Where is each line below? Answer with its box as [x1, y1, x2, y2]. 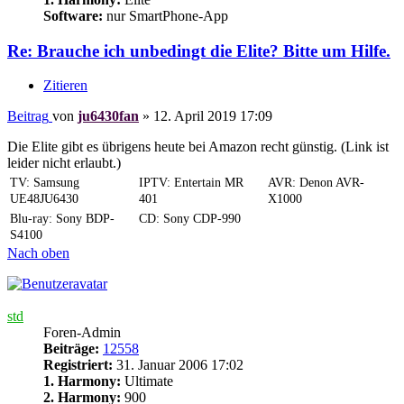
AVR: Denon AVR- [268, 176, 364, 190]
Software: [43, 7, 103, 23]
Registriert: [43, 357, 113, 373]
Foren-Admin [43, 325, 121, 341]
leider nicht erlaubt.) [7, 155, 121, 171]
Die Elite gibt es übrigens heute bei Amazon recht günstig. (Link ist [7, 139, 389, 155]
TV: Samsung [10, 176, 79, 190]
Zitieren [43, 78, 87, 94]
